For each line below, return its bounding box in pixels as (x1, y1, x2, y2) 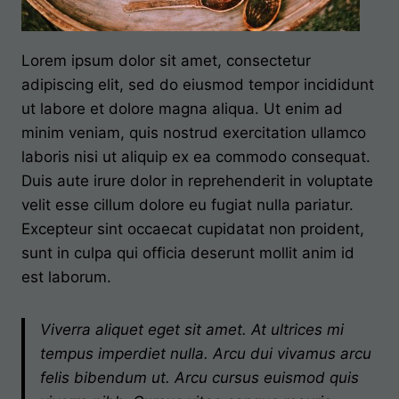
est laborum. (21, 267, 111, 286)
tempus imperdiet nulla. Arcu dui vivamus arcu (40, 344, 371, 362)
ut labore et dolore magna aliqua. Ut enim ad (21, 99, 343, 118)
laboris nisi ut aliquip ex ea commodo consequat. (21, 147, 370, 166)
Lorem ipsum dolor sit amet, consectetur (21, 51, 311, 69)
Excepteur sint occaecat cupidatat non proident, (21, 219, 364, 238)
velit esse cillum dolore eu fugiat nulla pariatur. (21, 195, 354, 214)
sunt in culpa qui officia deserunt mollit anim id (21, 243, 354, 262)
